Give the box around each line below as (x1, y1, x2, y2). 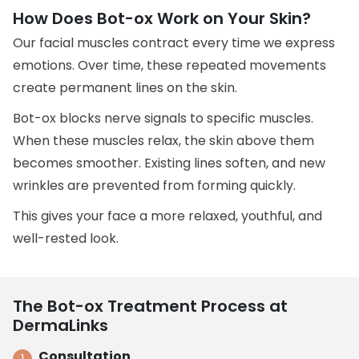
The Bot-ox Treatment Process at (13, 295, 288, 317)
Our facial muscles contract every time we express (13, 34, 336, 52)
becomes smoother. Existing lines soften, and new (13, 154, 326, 172)
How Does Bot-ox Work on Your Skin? (13, 7, 312, 30)
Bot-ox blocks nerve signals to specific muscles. (13, 109, 314, 127)
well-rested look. (13, 229, 119, 248)
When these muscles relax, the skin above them (13, 131, 315, 150)
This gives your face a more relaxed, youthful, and (13, 207, 323, 225)
